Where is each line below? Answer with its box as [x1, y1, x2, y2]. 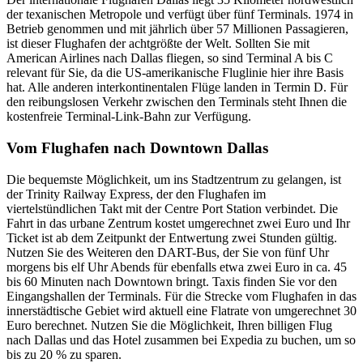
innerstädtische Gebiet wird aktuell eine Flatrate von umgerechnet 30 [6, 303, 357, 318]
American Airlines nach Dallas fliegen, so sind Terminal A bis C [6, 51, 333, 66]
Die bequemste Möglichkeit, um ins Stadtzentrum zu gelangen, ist [6, 172, 341, 186]
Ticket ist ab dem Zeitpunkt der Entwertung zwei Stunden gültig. [6, 230, 337, 245]
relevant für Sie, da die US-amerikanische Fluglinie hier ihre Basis [6, 66, 344, 80]
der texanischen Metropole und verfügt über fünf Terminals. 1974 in [6, 7, 353, 22]
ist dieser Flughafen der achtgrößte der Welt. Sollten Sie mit [6, 36, 310, 51]
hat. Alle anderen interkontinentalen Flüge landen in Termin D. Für [6, 80, 348, 95]
